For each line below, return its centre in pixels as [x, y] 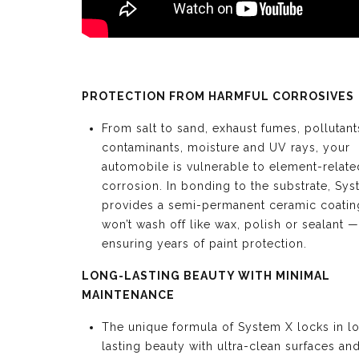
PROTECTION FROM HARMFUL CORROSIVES [218, 96]
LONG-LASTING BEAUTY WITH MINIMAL [206, 276]
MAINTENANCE [128, 295]
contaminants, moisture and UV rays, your [226, 147]
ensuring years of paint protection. [204, 244]
